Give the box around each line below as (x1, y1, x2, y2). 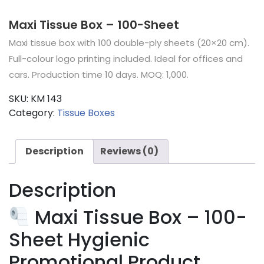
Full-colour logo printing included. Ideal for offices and (9, 52, 243, 65)
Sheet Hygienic (9, 226, 150, 253)
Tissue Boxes (57, 105, 115, 120)
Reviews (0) (100, 144, 159, 158)
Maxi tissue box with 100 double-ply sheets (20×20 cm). (9, 36, 249, 49)
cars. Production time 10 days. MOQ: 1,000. (9, 68, 189, 81)
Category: (9, 105, 57, 120)
